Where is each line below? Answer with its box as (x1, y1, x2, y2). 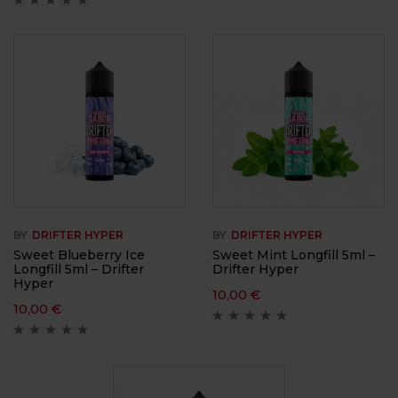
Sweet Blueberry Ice (13, 247, 145, 264)
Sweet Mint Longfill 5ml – (212, 247, 375, 264)
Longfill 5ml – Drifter (13, 261, 144, 278)
